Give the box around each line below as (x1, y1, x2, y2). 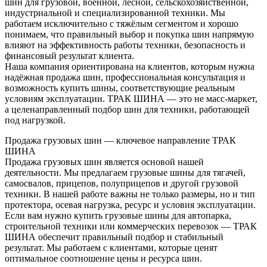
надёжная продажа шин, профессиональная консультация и (5, 72, 246, 82)
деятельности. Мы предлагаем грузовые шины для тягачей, (5, 167, 246, 178)
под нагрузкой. (5, 115, 66, 125)
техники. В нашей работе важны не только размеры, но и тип (5, 189, 255, 199)
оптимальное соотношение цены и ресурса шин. (5, 253, 202, 263)
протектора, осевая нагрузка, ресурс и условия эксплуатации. (5, 200, 256, 210)
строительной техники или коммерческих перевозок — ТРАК (5, 221, 257, 231)
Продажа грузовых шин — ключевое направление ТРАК (5, 135, 236, 145)
